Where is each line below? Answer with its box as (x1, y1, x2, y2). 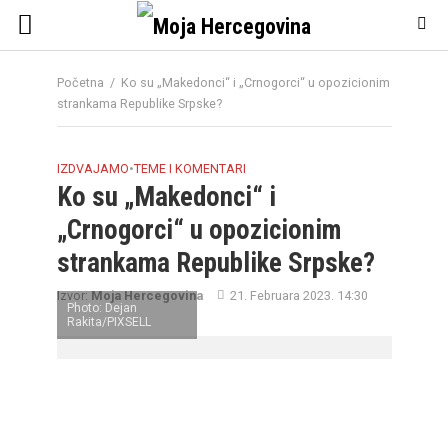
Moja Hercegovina (90, 288, 203, 303)
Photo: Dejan (66, 301, 137, 315)
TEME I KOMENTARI (133, 161, 246, 176)
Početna (56, 75, 104, 90)
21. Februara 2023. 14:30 (229, 288, 368, 303)
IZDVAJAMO (56, 161, 129, 176)
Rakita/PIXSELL (66, 315, 151, 329)
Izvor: (56, 288, 91, 303)
